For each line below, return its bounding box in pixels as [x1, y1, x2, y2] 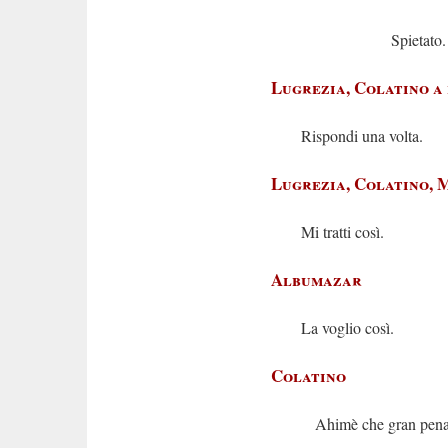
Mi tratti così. [301, 221, 384, 242]
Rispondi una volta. [301, 125, 423, 146]
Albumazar [271, 267, 362, 292]
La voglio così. [301, 317, 394, 338]
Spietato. [301, 29, 446, 50]
